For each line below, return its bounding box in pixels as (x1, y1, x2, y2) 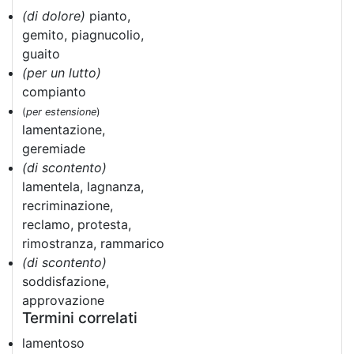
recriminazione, (22, 198, 113, 213)
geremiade (22, 141, 85, 156)
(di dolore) (22, 8, 85, 24)
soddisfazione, (22, 273, 109, 289)
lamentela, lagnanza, (22, 179, 144, 194)
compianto (22, 84, 86, 100)
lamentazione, (22, 122, 105, 137)
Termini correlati (22, 309, 137, 327)
